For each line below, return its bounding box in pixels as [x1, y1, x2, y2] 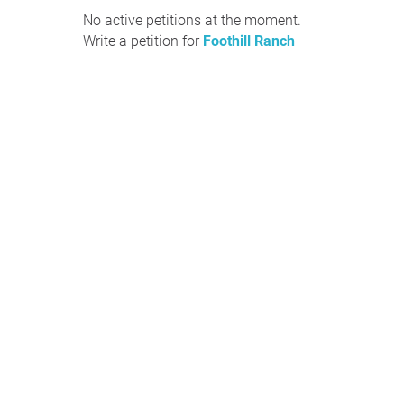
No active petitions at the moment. [83, 12, 301, 29]
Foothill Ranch [203, 32, 295, 50]
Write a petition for [83, 32, 203, 50]
